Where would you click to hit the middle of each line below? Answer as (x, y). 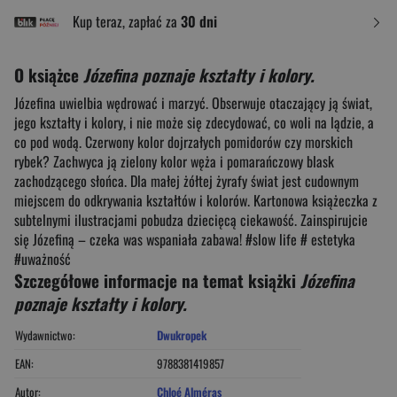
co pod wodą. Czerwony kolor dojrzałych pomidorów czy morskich (183, 141)
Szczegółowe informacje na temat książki (157, 280)
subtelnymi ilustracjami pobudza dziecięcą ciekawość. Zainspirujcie (191, 219)
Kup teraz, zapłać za (127, 22)
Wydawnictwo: (45, 335)
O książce (49, 74)
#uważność (43, 258)
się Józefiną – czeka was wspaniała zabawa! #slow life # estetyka (185, 239)
